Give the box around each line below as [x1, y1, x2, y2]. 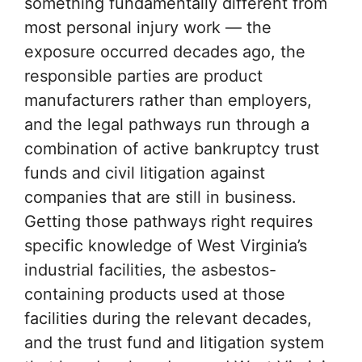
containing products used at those [24, 284, 285, 304]
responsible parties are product [24, 66, 263, 86]
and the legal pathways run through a [24, 115, 309, 134]
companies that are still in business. [24, 187, 297, 207]
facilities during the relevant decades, [24, 309, 312, 328]
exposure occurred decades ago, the [24, 42, 305, 61]
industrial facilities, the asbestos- [24, 260, 276, 280]
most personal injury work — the [24, 18, 271, 37]
